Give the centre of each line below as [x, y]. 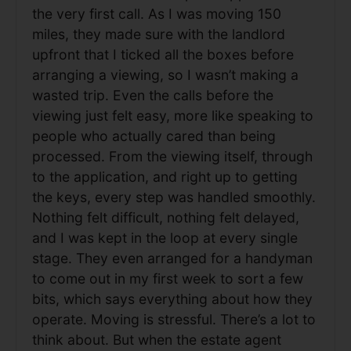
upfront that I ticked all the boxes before [163, 54]
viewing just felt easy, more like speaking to [173, 115]
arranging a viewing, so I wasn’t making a [165, 74]
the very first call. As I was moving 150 [157, 13]
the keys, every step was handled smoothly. [174, 197]
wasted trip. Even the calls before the [153, 95]
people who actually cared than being [154, 136]
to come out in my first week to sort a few [168, 278]
